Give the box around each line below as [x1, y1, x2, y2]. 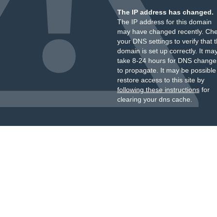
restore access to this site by [117, 76, 204, 84]
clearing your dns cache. [117, 95, 192, 103]
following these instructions [117, 86, 200, 93]
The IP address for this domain [117, 18, 212, 26]
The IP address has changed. [117, 8, 214, 16]
